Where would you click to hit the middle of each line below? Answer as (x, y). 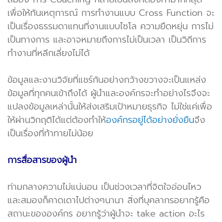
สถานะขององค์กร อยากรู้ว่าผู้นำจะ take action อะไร (106, 213)
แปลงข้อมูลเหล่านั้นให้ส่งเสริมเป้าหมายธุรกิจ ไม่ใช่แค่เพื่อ (110, 106)
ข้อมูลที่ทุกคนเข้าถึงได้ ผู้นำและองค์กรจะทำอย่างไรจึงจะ (109, 93)
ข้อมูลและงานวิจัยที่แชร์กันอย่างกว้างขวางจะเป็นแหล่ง (107, 80)
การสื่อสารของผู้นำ (42, 160)
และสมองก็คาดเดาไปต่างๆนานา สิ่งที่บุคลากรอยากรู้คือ (109, 200)
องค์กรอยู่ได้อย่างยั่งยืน (150, 120)
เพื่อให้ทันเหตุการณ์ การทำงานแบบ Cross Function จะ (111, 13)
